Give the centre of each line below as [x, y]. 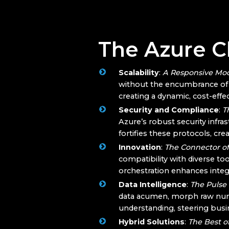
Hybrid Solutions [152, 222]
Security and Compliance [169, 110]
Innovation [140, 147]
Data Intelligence [153, 184]
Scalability [139, 72]
